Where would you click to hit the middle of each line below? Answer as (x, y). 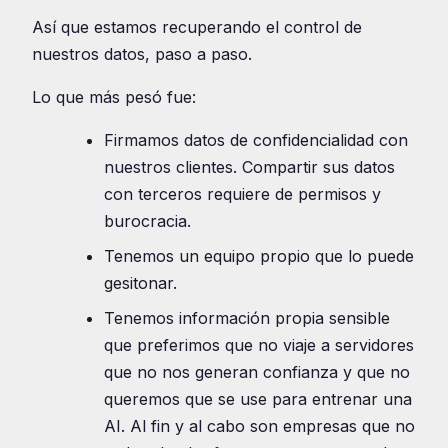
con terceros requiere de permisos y (242, 193)
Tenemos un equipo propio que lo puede (259, 255)
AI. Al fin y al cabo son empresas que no (259, 425)
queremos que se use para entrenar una (258, 398)
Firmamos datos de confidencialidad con (256, 139)
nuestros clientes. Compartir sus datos (249, 166)
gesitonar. (140, 282)
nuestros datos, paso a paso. (142, 53)
